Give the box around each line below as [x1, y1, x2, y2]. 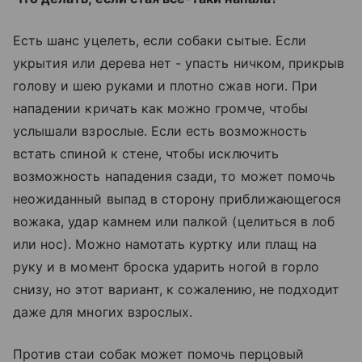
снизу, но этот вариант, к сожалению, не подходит [13, 281, 340, 297]
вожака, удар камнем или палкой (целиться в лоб [13, 213, 335, 229]
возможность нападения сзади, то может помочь [13, 168, 336, 184]
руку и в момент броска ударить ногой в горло [13, 259, 320, 275]
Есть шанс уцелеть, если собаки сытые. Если [13, 32, 307, 48]
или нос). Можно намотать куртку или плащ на [13, 236, 318, 252]
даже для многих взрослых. [13, 304, 193, 320]
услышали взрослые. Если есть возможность [13, 123, 307, 139]
